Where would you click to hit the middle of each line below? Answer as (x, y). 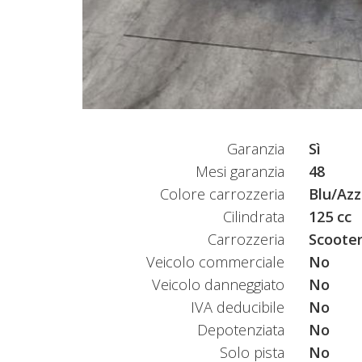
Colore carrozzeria (222, 194)
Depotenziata (241, 329)
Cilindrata (254, 216)
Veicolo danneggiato (218, 284)
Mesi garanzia (240, 171)
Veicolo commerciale (215, 261)
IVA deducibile (238, 307)
